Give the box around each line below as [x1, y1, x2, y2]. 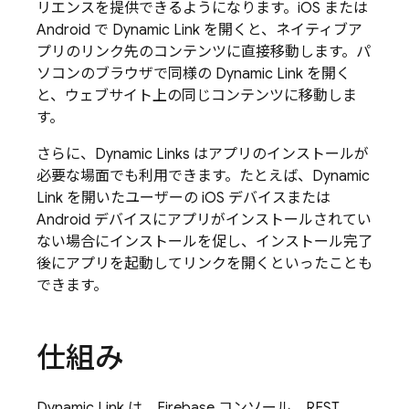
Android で [37, 21, 112, 39]
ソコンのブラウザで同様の [37, 65, 215, 83]
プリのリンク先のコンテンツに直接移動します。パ [37, 43, 371, 61]
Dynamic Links [95, 145, 190, 163]
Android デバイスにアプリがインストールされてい [37, 211, 372, 229]
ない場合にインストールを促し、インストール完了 [37, 233, 372, 251]
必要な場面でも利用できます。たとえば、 [37, 167, 312, 185]
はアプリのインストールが [190, 145, 369, 163]
